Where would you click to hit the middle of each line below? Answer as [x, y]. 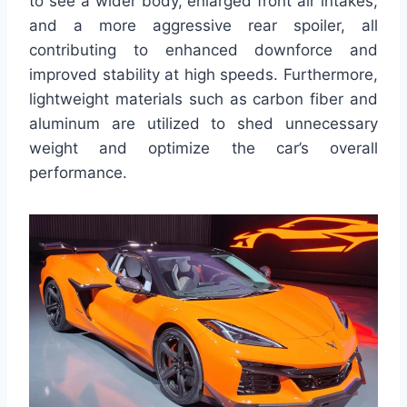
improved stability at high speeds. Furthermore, [203, 75]
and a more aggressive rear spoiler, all [203, 26]
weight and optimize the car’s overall [203, 149]
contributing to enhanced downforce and [203, 50]
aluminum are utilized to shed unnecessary [203, 124]
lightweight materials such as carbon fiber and [203, 99]
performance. [78, 173]
